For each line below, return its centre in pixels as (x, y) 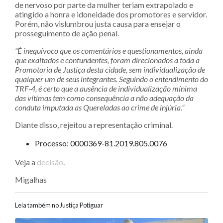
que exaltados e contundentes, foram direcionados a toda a (107, 60)
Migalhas (31, 179)
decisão (50, 162)
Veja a (26, 162)
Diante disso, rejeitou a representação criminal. (94, 124)
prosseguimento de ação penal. (67, 33)
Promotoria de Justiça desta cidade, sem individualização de (110, 69)
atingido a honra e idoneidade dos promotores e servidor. (111, 14)
